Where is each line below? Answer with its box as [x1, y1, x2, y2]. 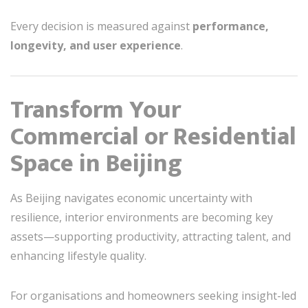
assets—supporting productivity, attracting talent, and [10, 228, 291, 244]
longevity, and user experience [10, 37, 181, 53]
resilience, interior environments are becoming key [10, 209, 273, 225]
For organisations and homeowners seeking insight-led [10, 287, 296, 303]
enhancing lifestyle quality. [10, 247, 146, 263]
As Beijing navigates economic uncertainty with [10, 190, 252, 206]
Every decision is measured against [10, 18, 192, 34]
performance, [192, 18, 269, 34]
